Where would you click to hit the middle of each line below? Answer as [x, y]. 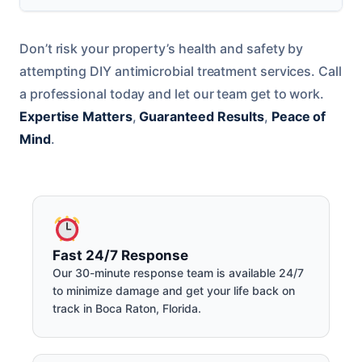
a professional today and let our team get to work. [172, 94]
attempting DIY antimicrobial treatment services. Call [181, 72]
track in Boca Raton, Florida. [127, 308]
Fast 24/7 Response [120, 255]
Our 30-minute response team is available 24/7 [178, 272]
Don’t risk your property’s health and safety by [162, 49]
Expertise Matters [76, 117]
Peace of [299, 117]
